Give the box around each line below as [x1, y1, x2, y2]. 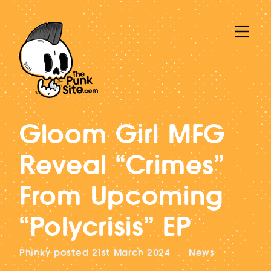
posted [50, 247, 93, 259]
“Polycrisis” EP [19, 212, 191, 244]
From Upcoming [19, 181, 224, 213]
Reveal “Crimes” [19, 150, 224, 182]
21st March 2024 [92, 247, 171, 259]
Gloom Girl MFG [19, 119, 226, 151]
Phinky [19, 247, 51, 259]
